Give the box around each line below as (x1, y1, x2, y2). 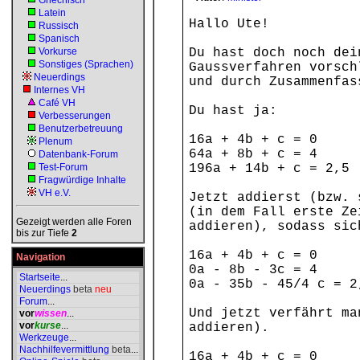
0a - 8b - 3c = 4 (189, 263, 317, 277)
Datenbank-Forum (39, 149, 118, 160)
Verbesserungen (39, 110, 111, 121)
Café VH (39, 97, 76, 108)
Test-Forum (39, 162, 88, 173)
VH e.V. (39, 187, 71, 198)
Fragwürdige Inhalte (39, 174, 126, 186)
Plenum (39, 136, 72, 147)
